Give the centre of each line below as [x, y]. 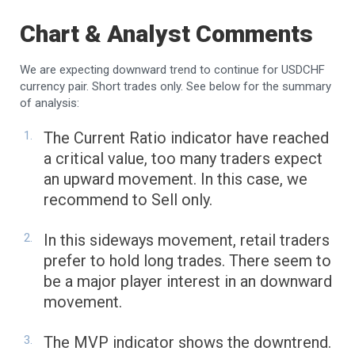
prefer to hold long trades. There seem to [187, 261]
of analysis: [50, 103]
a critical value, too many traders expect [183, 159]
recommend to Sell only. [128, 200]
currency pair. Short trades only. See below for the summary [176, 87]
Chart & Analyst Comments [166, 34]
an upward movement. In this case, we [176, 179]
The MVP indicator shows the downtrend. [187, 343]
